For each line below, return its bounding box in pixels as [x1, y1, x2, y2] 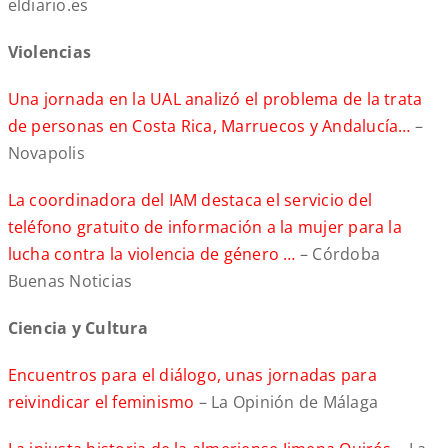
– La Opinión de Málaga [198, 391, 379, 414]
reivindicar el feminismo [7, 391, 199, 414]
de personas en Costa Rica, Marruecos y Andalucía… [7, 115, 415, 138]
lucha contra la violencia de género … [7, 243, 300, 266]
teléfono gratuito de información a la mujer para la [7, 216, 402, 239]
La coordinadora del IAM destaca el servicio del [7, 189, 373, 212]
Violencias [7, 41, 92, 64]
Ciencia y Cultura [7, 317, 148, 340]
